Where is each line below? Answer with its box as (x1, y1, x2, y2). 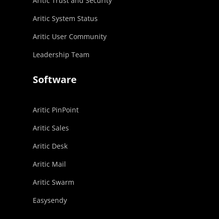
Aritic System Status (33, 13, 98, 23)
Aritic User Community (33, 31, 107, 41)
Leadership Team (33, 49, 90, 59)
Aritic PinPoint (33, 105, 79, 114)
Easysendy (33, 195, 67, 205)
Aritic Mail (33, 159, 66, 169)
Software (33, 72, 77, 86)
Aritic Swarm (33, 177, 75, 187)
